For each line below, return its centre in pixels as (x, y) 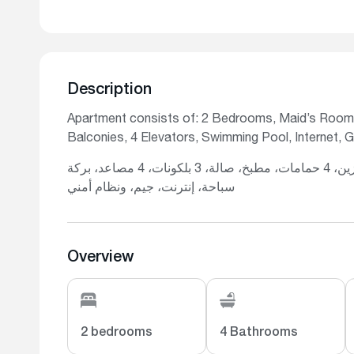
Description (109, 91)
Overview (101, 258)
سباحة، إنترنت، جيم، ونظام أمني (151, 189)
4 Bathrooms (258, 333)
